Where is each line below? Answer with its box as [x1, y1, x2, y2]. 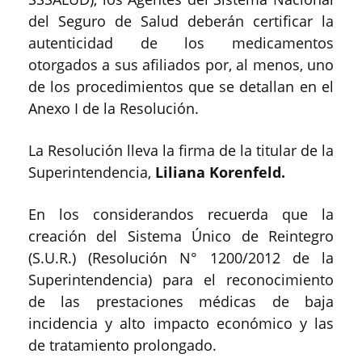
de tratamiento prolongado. [28, 335, 217, 355]
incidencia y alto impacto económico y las [28, 313, 334, 333]
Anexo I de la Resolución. [28, 98, 199, 118]
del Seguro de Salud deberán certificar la [28, 11, 334, 31]
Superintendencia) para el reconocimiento [28, 269, 334, 289]
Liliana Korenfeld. [151, 162, 285, 182]
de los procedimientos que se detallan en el [28, 76, 334, 96]
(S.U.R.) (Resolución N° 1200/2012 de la [28, 247, 334, 267]
